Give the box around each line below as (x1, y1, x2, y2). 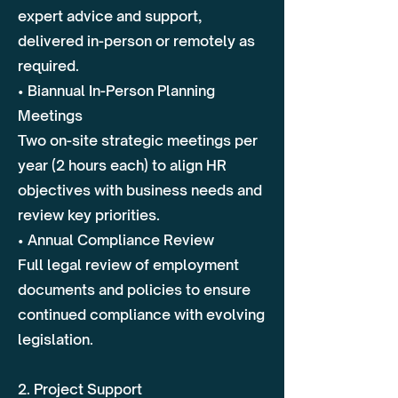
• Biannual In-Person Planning (18, 82, 215, 99)
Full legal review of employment (18, 256, 239, 274)
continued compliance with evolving (18, 306, 265, 323)
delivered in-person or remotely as (18, 32, 255, 50)
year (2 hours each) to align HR (18, 156, 227, 174)
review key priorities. (18, 206, 160, 224)
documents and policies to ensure (18, 281, 251, 298)
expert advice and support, (18, 7, 202, 25)
